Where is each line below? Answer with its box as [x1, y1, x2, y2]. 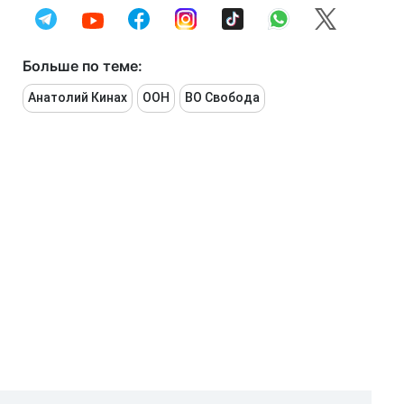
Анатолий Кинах [28, 90, 127, 105]
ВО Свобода [185, 90, 260, 105]
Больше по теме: [23, 57, 142, 75]
